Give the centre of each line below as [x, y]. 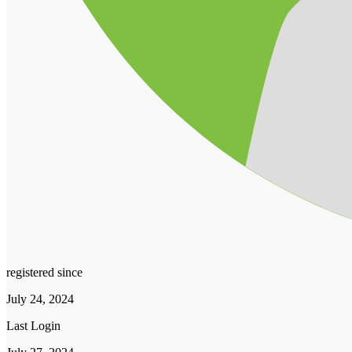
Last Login [33, 325]
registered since [44, 272]
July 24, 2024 [40, 299]
